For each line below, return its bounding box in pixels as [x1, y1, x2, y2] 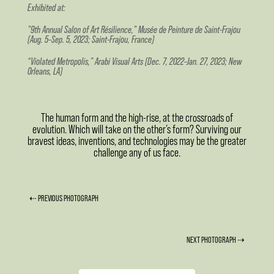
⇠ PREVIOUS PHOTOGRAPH [29, 193, 99, 203]
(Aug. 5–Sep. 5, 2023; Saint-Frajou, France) [27, 33, 154, 45]
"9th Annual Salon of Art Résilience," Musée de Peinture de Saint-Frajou [27, 23, 240, 35]
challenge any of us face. [94, 146, 180, 159]
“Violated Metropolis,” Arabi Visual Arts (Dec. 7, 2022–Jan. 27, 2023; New [27, 55, 242, 67]
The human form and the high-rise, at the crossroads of [41, 111, 233, 124]
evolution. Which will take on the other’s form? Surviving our [32, 122, 242, 136]
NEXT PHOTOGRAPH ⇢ [186, 234, 245, 245]
